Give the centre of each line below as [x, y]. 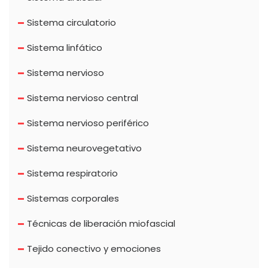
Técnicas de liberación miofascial [101, 224]
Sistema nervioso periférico [88, 123]
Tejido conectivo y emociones [94, 249]
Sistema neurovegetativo [84, 148]
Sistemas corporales [73, 199]
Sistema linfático [65, 48]
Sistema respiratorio [72, 173]
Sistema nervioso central [83, 98]
